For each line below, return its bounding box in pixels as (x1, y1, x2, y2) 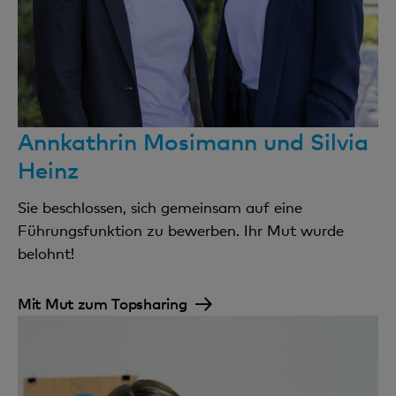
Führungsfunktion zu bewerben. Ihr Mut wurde (18, 220, 344, 240)
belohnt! (18, 243, 79, 263)
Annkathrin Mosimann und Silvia (18, 126, 369, 156)
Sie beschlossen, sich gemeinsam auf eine (18, 197, 302, 217)
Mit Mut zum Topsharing (18, 293, 187, 313)
